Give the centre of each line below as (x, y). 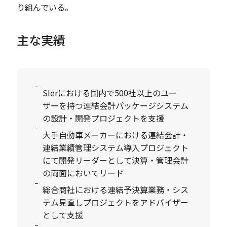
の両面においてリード (83, 173)
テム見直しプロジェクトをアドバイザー (116, 202)
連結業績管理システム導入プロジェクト (116, 148)
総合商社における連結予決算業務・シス (116, 190)
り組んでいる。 (45, 7)
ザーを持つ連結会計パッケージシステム (116, 106)
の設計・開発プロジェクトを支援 (104, 118)
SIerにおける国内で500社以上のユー (110, 93)
